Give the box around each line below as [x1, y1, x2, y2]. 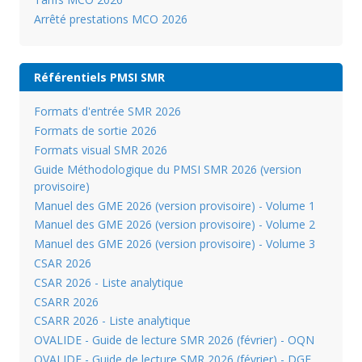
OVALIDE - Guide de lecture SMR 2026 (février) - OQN [33, 332, 314, 348]
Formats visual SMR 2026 [33, 141, 167, 158]
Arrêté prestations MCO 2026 [33, 11, 187, 27]
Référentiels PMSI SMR [33, 69, 165, 86]
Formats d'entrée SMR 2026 [33, 103, 181, 120]
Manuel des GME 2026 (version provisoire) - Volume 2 [33, 217, 315, 233]
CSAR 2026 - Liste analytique [33, 274, 183, 290]
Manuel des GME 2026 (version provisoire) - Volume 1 [33, 197, 315, 213]
